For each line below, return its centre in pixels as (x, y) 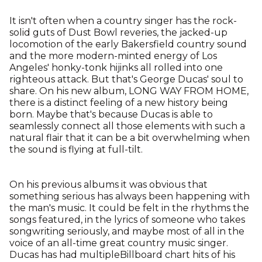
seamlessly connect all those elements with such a (127, 126)
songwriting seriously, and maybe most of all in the (127, 231)
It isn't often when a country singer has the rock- (123, 21)
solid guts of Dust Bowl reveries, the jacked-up (118, 32)
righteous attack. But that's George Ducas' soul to (126, 79)
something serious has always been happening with (130, 196)
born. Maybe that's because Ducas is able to (111, 114)
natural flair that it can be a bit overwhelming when (130, 138)
